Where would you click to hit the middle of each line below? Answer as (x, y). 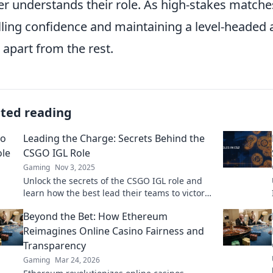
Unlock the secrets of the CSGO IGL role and (113, 181)
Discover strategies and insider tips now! (107, 205)
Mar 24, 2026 (77, 260)
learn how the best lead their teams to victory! (117, 193)
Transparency (55, 246)
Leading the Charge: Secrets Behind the (114, 138)
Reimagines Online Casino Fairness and (114, 231)
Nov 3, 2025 (75, 167)
